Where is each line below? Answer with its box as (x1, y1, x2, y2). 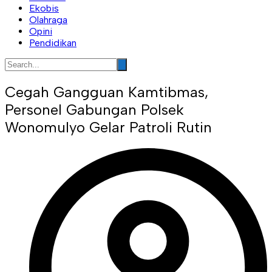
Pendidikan (29, 36, 76, 49)
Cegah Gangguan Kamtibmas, (5, 83, 208, 101)
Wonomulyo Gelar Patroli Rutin (5, 118, 212, 136)
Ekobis (29, 2, 59, 14)
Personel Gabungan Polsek (5, 100, 184, 118)
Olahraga (29, 13, 67, 25)
